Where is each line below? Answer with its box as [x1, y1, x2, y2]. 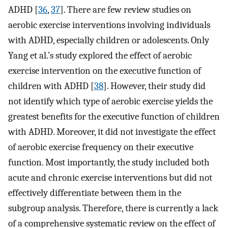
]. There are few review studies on [60, 4, 191, 15]
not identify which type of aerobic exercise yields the [8, 95, 213, 107]
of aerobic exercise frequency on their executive [8, 141, 193, 153]
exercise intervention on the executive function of [8, 65, 201, 76]
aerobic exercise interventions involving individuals [8, 19, 210, 31]
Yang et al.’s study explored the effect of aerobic [8, 49, 192, 61]
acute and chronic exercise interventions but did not [8, 172, 212, 183]
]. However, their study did [103, 80, 206, 92]
